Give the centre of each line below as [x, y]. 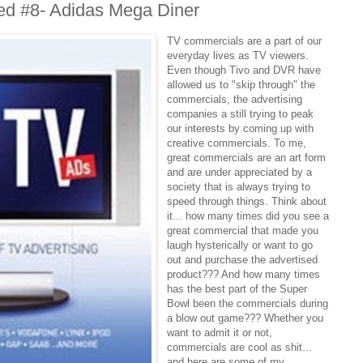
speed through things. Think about [247, 202]
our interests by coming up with [241, 129]
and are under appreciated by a [240, 173]
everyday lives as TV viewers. [238, 56]
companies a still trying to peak [241, 114]
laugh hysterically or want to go [240, 246]
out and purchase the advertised [243, 260]
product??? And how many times [244, 275]
